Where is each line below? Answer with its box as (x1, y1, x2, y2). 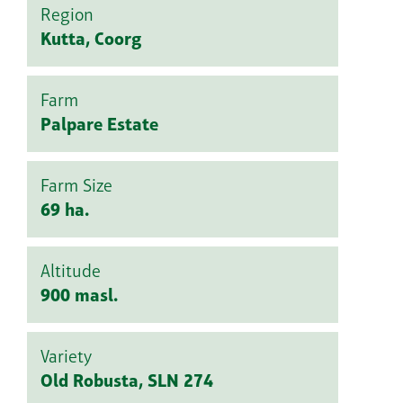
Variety (40, 349, 92, 368)
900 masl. (40, 288, 118, 307)
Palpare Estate (40, 117, 158, 136)
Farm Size (40, 178, 112, 197)
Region (40, 7, 94, 26)
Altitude (40, 264, 101, 282)
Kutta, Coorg (40, 31, 141, 50)
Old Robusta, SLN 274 (40, 373, 213, 392)
